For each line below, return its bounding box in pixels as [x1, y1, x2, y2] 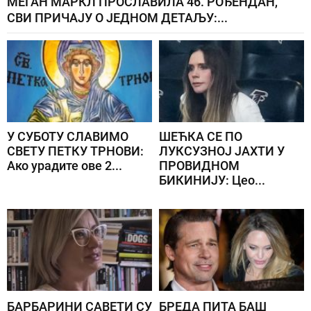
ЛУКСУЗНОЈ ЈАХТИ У [159, 144, 285, 159]
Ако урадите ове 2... [7, 158, 122, 174]
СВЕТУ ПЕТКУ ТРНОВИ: [7, 144, 144, 159]
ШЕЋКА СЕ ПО [159, 129, 242, 144]
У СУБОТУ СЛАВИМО [7, 129, 128, 144]
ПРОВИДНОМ [159, 158, 239, 174]
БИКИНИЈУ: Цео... [159, 173, 265, 188]
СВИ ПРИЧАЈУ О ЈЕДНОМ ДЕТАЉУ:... [7, 10, 228, 26]
